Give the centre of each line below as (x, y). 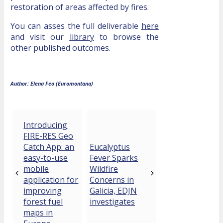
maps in (38, 213)
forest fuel (43, 202)
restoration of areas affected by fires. (80, 7)
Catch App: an (49, 147)
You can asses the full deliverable (76, 26)
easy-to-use (46, 158)
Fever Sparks (114, 158)
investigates (112, 202)
